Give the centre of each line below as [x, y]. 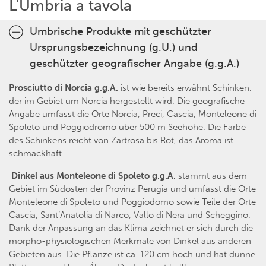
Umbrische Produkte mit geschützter [121, 32]
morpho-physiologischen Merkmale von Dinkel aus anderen [130, 241]
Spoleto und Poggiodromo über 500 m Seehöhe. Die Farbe [127, 127]
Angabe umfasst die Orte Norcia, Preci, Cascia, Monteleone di [133, 114]
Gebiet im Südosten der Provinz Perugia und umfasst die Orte [132, 189]
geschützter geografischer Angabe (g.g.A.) [134, 64]
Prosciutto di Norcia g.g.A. [64, 88]
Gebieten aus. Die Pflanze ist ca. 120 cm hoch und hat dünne [132, 254]
